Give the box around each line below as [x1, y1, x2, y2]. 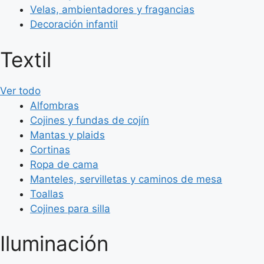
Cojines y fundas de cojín [30, 114, 149, 126]
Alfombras [30, 99, 79, 111]
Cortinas [30, 143, 70, 156]
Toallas [30, 187, 64, 200]
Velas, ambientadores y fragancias [30, 4, 194, 15]
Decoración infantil [30, 18, 118, 30]
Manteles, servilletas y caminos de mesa [30, 173, 222, 185]
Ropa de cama [30, 158, 98, 170]
